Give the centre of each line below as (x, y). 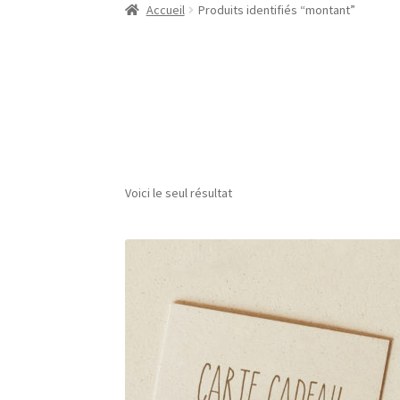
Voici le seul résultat (179, 192)
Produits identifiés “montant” (276, 10)
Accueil (165, 10)
